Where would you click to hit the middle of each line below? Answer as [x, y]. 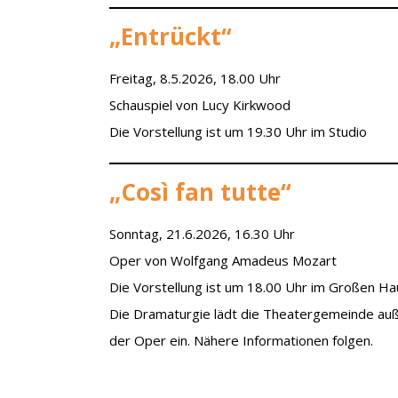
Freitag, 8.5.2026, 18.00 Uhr [195, 78]
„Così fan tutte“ [201, 191]
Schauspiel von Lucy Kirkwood [200, 104]
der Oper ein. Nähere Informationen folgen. [242, 340]
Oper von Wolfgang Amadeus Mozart [223, 260]
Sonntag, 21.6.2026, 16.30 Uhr [203, 233]
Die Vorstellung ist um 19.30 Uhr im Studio [239, 131]
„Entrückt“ [171, 36]
